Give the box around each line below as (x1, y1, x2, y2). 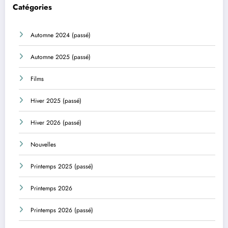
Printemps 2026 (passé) (31, 206, 93, 215)
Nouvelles (31, 140, 56, 150)
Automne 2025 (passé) (31, 52, 91, 62)
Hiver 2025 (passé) (31, 96, 81, 106)
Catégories (13, 1, 52, 13)
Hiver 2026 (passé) (31, 118, 81, 128)
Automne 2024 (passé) (31, 31, 91, 40)
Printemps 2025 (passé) (31, 162, 93, 172)
